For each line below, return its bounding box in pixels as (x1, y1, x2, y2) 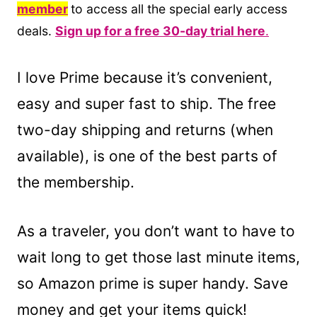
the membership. (17, 173, 134, 191)
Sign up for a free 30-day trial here (55, 23, 265, 38)
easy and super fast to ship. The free (17, 94, 276, 113)
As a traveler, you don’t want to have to (17, 221, 295, 240)
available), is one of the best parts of (17, 146, 277, 165)
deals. (17, 23, 55, 38)
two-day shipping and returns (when (17, 120, 273, 139)
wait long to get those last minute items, (17, 248, 300, 266)
